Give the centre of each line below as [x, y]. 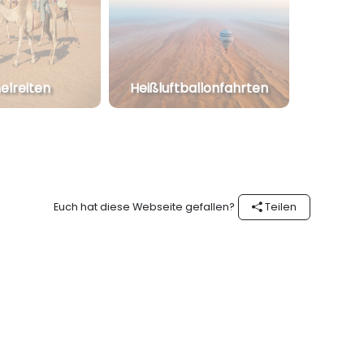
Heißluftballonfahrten [199, 88]
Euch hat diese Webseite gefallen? [144, 207]
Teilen [279, 207]
